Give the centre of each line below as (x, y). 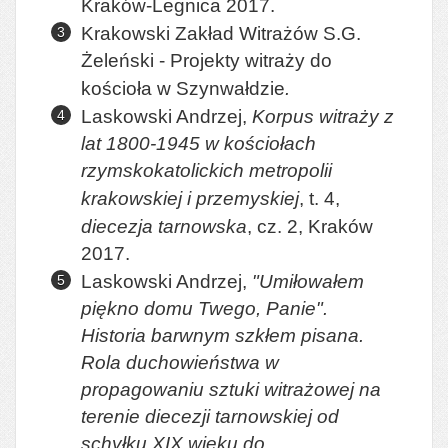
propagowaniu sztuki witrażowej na (231, 389)
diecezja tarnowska (164, 226)
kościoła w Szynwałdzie (183, 88)
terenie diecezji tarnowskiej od (210, 416)
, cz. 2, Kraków (310, 226)
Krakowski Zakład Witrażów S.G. (221, 33)
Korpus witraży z (323, 116)
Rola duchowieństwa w (180, 362)
